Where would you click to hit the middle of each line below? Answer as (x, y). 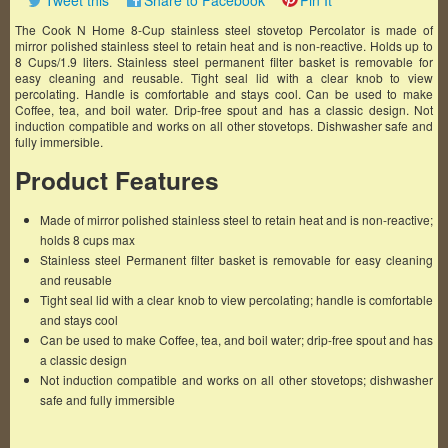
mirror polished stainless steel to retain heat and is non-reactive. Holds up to (224, 45)
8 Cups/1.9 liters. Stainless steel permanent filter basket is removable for (224, 61)
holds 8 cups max (87, 239)
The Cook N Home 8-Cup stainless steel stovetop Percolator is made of (224, 29)
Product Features (117, 180)
